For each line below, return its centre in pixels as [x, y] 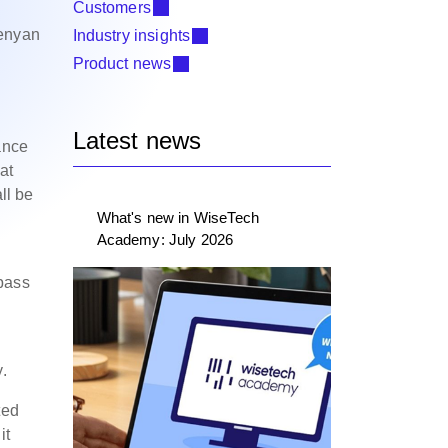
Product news [122, 63]
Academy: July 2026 [165, 239]
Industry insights [131, 35]
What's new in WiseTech [178, 217]
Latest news [137, 140]
